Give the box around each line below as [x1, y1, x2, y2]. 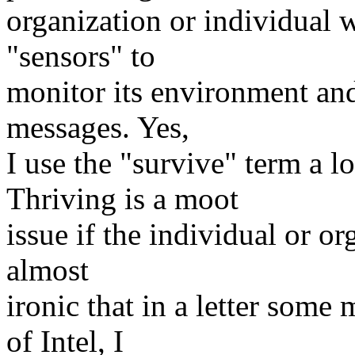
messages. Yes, [6, 109, 189, 144]
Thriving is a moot [6, 181, 239, 216]
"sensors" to [6, 38, 155, 73]
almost [6, 252, 89, 287]
